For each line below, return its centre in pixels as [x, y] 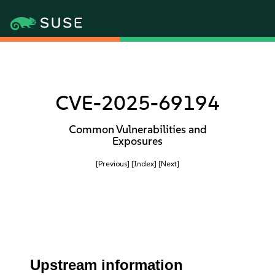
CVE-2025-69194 [137, 103]
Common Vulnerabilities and [137, 130]
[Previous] [113, 164]
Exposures [137, 141]
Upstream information [107, 265]
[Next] [169, 164]
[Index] [144, 164]
